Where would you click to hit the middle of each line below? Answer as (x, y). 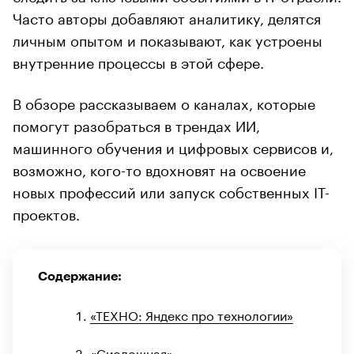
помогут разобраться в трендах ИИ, (136, 124)
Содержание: (80, 276)
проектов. (46, 212)
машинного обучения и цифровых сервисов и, (173, 146)
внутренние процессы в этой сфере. (138, 60)
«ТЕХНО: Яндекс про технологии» (192, 314)
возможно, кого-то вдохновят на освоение (159, 168)
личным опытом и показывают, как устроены (168, 38)
